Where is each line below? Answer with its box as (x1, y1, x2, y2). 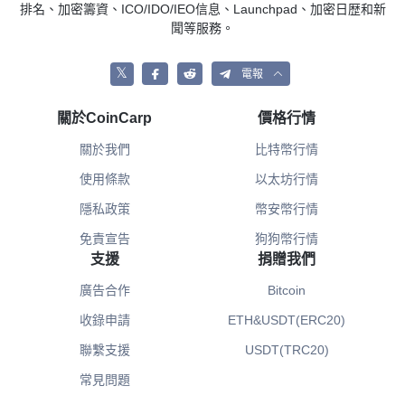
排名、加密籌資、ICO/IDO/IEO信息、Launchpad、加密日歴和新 (19, 2, 386, 17)
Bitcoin (268, 283, 306, 298)
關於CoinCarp (57, 110, 153, 127)
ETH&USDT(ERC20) (228, 313, 346, 328)
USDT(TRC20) (244, 343, 329, 358)
